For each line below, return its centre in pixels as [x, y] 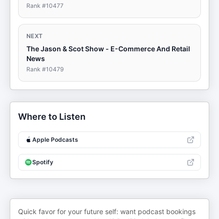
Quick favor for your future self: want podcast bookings [107, 211]
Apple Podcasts [55, 140]
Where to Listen [52, 117]
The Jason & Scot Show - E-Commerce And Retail [108, 49]
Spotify [43, 162]
